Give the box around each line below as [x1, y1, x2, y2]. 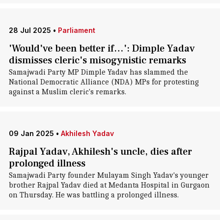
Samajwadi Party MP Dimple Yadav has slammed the [8, 68, 188, 77]
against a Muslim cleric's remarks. [8, 87, 126, 96]
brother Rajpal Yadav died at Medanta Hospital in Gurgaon [8, 181, 210, 190]
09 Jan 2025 [8, 129, 54, 137]
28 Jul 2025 [8, 26, 51, 34]
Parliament [57, 26, 95, 34]
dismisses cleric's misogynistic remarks [8, 54, 186, 67]
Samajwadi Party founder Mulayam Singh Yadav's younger [8, 171, 209, 180]
